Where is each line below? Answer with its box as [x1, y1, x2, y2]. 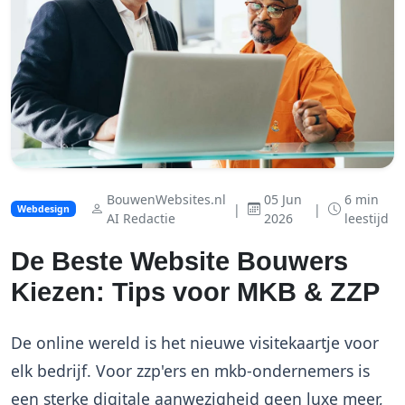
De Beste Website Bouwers [11, 247, 348, 276]
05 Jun [263, 191, 302, 208]
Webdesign [16, 202, 70, 215]
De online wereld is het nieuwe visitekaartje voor [11, 332, 379, 353]
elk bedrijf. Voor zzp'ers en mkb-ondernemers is [11, 360, 370, 381]
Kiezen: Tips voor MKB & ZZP [11, 278, 380, 306]
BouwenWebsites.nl [106, 191, 226, 208]
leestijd [344, 210, 389, 227]
